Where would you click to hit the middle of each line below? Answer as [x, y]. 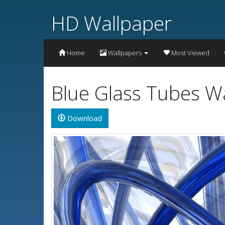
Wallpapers [125, 52]
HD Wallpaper [111, 23]
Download [84, 118]
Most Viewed [190, 52]
